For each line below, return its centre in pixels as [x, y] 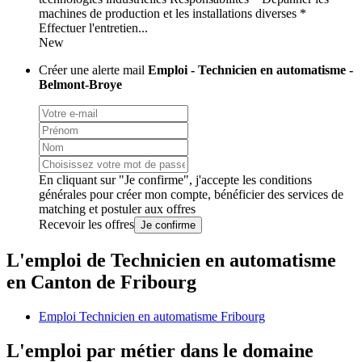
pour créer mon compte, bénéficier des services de [215, 195]
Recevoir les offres [86, 225]
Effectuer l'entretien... [93, 28]
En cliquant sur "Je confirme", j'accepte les [149, 180]
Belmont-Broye [80, 85]
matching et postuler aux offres [117, 209]
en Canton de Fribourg [101, 282]
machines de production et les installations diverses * [173, 14]
